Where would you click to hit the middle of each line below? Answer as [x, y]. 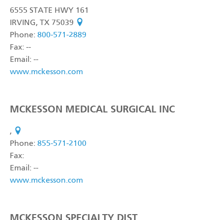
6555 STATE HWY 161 [49, 11]
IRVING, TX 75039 [43, 23]
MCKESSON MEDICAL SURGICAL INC [92, 109]
